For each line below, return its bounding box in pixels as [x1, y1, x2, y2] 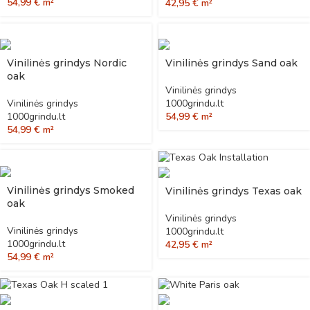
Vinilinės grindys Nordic [7, 57, 127, 70]
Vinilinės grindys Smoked [7, 183, 134, 197]
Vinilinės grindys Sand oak [165, 57, 298, 70]
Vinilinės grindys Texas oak [165, 184, 302, 197]
